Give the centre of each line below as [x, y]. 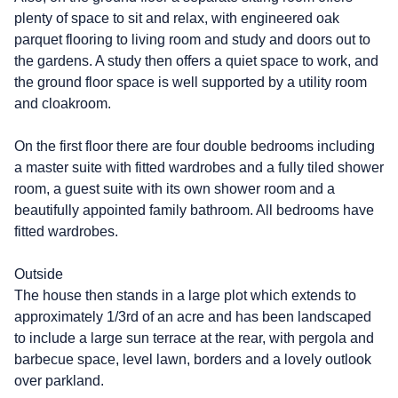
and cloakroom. [63, 103]
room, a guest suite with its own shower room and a [175, 188]
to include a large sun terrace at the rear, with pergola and [194, 338]
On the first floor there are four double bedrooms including [195, 146]
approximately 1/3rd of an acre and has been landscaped [193, 316]
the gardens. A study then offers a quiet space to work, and [196, 60]
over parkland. [59, 380]
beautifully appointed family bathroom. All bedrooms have [194, 210]
